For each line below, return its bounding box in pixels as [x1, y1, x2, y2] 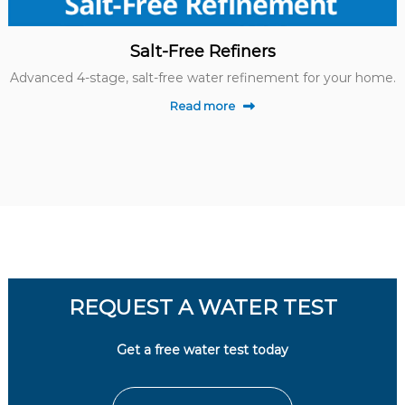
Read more [170, 99, 235, 114]
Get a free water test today [117, 342, 288, 359]
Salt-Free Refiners [129, 42, 276, 62]
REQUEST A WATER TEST [68, 295, 337, 321]
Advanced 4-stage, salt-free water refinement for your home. [9, 70, 396, 87]
